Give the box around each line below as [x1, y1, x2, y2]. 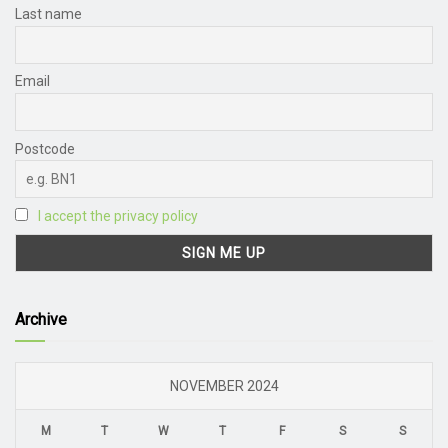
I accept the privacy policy [38, 207, 198, 224]
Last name [15, 6, 82, 23]
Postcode [15, 140, 75, 157]
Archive [15, 309, 67, 329]
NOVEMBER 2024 [169, 377, 279, 394]
